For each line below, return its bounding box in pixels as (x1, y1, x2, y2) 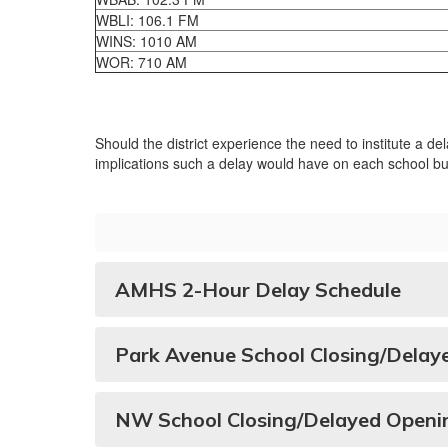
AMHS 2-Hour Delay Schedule (115, 277, 401, 302)
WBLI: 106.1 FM (96, 10, 199, 30)
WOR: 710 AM (96, 52, 187, 72)
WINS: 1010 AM (96, 31, 197, 51)
